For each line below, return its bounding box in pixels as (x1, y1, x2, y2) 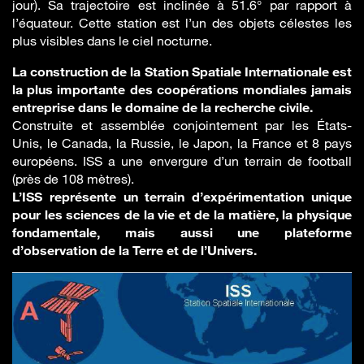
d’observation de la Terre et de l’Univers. (12, 242, 257, 258)
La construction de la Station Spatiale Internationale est (12, 63, 352, 80)
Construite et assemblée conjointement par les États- (12, 117, 352, 133)
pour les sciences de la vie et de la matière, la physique (12, 206, 352, 223)
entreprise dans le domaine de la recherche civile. (12, 99, 313, 115)
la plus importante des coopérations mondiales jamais (12, 81, 352, 97)
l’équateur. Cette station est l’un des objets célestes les (12, 15, 352, 31)
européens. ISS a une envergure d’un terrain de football (12, 153, 352, 169)
